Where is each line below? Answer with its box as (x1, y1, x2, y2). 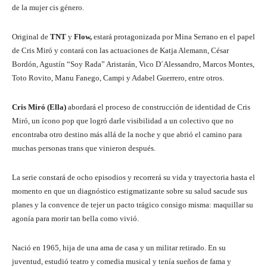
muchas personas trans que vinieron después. (12, 144, 156, 153)
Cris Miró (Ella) (12, 103, 66, 112)
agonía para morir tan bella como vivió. (12, 214, 139, 223)
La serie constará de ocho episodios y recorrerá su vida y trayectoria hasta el (12, 173, 255, 182)
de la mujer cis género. (12, 3, 84, 13)
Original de (12, 32, 50, 42)
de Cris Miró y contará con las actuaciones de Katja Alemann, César (12, 46, 229, 55)
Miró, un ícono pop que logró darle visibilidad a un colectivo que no (12, 116, 234, 126)
